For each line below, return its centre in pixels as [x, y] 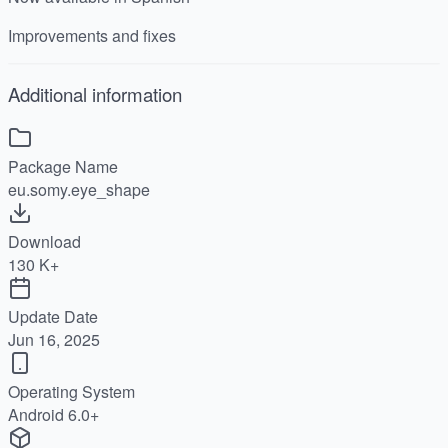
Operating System [71, 392]
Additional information [95, 94]
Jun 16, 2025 [54, 340]
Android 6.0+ [53, 415]
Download [44, 242]
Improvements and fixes [92, 35]
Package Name [63, 167]
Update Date [53, 317]
